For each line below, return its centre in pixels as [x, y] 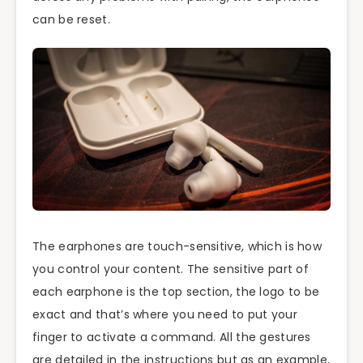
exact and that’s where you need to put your [165, 314]
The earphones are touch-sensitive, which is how [177, 246]
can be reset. [71, 19]
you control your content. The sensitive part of [171, 269]
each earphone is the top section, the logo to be [176, 291]
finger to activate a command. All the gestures [172, 337]
